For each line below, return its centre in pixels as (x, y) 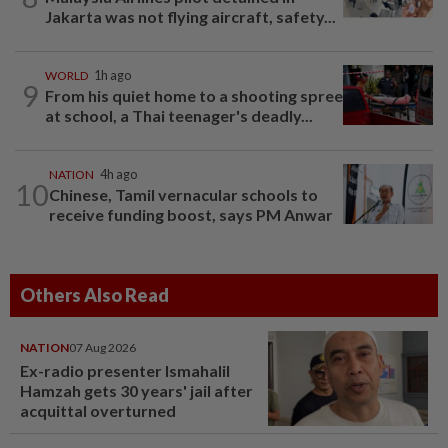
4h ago (118, 175)
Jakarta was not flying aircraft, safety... (190, 17)
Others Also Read (94, 295)
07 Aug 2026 (102, 348)
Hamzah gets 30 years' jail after (136, 391)
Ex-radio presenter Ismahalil (125, 371)
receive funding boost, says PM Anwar (191, 215)
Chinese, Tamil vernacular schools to (183, 195)
